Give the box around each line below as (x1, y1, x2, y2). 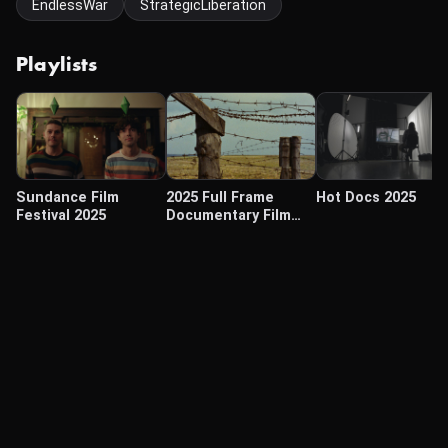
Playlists (16, 56, 98, 74)
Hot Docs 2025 (316, 189, 416, 206)
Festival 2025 (16, 207, 106, 224)
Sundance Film (16, 189, 119, 206)
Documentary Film (166, 207, 291, 224)
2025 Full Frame (166, 189, 274, 206)
